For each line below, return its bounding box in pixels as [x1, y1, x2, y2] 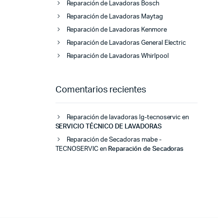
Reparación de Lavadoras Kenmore [66, 27, 167, 34]
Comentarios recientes [55, 86, 146, 95]
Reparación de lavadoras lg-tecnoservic [66, 114, 181, 121]
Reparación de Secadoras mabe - [66, 137, 162, 144]
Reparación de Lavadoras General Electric [66, 40, 186, 47]
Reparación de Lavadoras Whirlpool [66, 53, 169, 60]
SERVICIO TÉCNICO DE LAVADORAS [55, 124, 162, 130]
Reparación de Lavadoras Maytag [66, 14, 163, 20]
